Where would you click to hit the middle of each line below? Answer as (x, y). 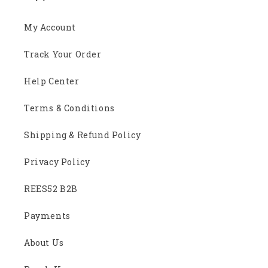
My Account (50, 27)
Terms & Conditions (69, 108)
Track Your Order (63, 54)
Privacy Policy (57, 162)
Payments (47, 215)
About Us (44, 242)
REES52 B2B (51, 188)
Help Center (52, 81)
